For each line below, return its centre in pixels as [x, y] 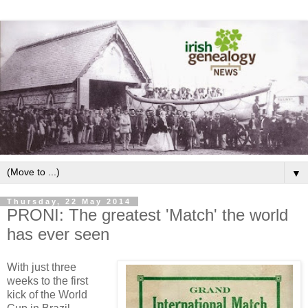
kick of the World [47, 294]
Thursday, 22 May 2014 [69, 201]
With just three [42, 267]
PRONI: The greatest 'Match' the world [147, 214]
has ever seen [58, 234]
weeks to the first [47, 280]
